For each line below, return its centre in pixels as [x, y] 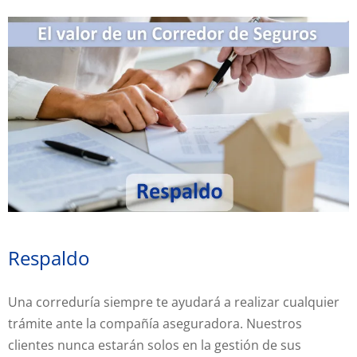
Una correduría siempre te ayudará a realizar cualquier [174, 302]
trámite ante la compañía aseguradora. [127, 323]
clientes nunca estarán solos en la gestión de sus [155, 345]
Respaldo [49, 257]
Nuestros [274, 323]
